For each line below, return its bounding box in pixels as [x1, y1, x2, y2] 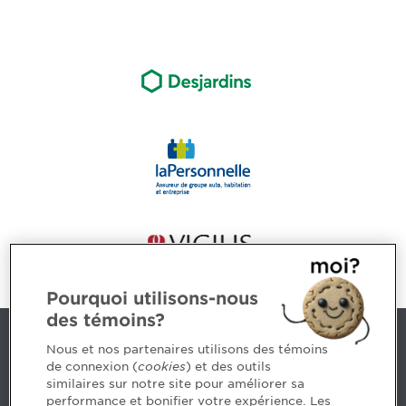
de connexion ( [46, 360, 139, 373]
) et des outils [186, 360, 272, 373]
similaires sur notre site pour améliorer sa [46, 377, 305, 391]
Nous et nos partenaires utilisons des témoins [46, 343, 329, 356]
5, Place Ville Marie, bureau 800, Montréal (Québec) [14, 379, 362, 394]
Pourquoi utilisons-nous [46, 288, 259, 309]
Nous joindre [14, 337, 123, 357]
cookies [138, 360, 187, 373]
